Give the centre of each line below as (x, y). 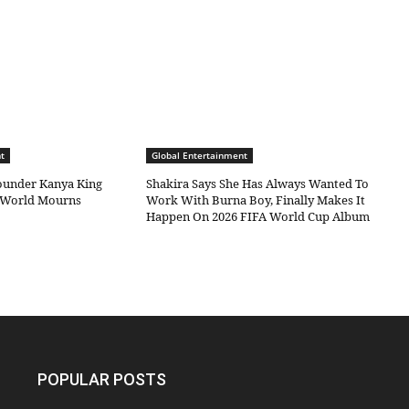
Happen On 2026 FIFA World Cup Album (258, 217)
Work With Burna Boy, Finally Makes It (256, 200)
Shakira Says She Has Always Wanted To (258, 184)
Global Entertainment (200, 156)
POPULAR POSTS (102, 380)
